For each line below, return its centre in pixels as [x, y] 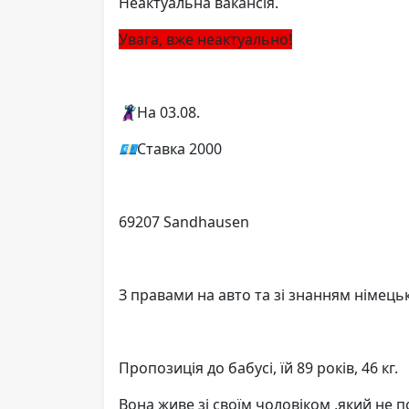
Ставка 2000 [179, 148]
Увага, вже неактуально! [205, 39]
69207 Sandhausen [184, 221]
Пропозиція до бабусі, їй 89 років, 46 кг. [258, 367]
